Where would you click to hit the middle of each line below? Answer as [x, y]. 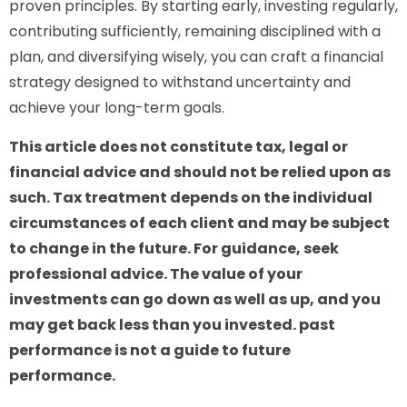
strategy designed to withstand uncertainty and [180, 83]
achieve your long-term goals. [117, 108]
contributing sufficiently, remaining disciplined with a [195, 32]
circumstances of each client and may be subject [199, 223]
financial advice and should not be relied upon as [200, 172]
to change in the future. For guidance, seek [174, 248]
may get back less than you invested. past [172, 324]
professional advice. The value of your [156, 273]
